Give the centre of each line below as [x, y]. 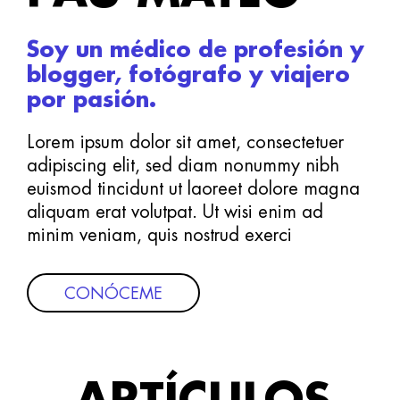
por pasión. [92, 100]
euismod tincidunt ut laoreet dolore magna [193, 188]
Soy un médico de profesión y [196, 50]
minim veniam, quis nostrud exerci [159, 234]
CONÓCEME [113, 293]
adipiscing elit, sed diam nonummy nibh [183, 165]
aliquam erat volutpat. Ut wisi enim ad [175, 211]
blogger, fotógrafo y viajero [188, 75]
